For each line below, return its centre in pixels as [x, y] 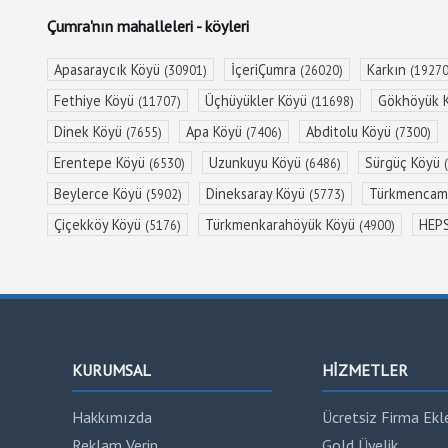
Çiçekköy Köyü [99, 224]
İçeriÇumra [265, 69]
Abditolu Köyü [350, 131]
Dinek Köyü [90, 131]
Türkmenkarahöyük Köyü [282, 224]
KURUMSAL [111, 369]
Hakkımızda [112, 416]
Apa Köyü [216, 131]
